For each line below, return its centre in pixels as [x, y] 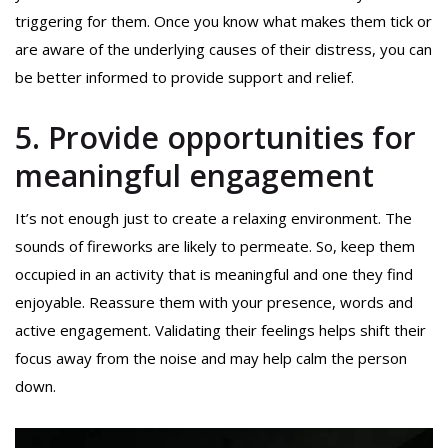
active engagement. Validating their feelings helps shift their [220, 330]
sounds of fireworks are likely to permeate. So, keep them [215, 246]
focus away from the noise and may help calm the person [211, 358]
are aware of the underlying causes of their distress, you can [223, 49]
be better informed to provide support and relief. [188, 77]
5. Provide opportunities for [215, 138]
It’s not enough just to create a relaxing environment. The [213, 218]
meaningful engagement [194, 176]
